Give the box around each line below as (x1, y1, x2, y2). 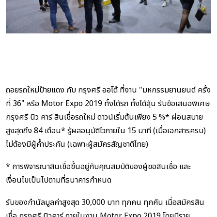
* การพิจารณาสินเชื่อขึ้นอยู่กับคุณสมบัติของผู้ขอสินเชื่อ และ (6, 160, 190, 172)
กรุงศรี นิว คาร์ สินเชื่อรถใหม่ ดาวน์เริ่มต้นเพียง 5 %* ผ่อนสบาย (6, 111, 203, 123)
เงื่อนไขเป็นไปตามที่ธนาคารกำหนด (6, 174, 111, 186)
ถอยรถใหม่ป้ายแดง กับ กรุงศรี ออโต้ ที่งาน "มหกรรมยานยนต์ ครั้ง (6, 84, 211, 96)
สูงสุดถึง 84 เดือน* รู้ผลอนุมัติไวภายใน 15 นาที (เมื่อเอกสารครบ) (6, 124, 206, 137)
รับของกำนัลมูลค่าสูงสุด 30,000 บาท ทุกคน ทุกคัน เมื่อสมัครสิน (6, 196, 204, 208)
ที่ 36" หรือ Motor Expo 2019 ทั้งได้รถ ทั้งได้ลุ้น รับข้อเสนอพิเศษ (6, 97, 210, 109)
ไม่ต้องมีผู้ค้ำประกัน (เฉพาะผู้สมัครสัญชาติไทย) (6, 138, 148, 150)
